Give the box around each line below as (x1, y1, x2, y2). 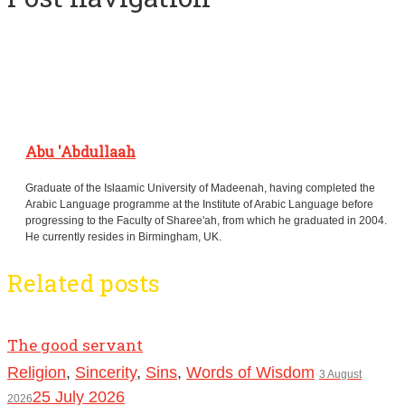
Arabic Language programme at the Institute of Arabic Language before (25, 198, 373, 212)
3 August (319, 368, 362, 381)
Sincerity (75, 363, 137, 382)
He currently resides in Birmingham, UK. (25, 231, 221, 244)
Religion (7, 363, 66, 382)
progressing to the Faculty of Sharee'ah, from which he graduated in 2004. (25, 214, 387, 228)
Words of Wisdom (186, 363, 315, 382)
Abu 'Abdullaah (25, 141, 136, 161)
